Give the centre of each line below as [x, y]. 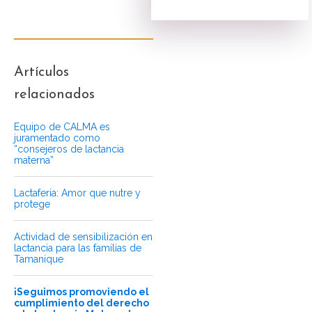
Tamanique [39, 259]
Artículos [41, 73]
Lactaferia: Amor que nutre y [77, 193]
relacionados [54, 95]
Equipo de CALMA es [62, 127]
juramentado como [57, 138]
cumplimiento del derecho [81, 303]
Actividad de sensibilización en [83, 237]
